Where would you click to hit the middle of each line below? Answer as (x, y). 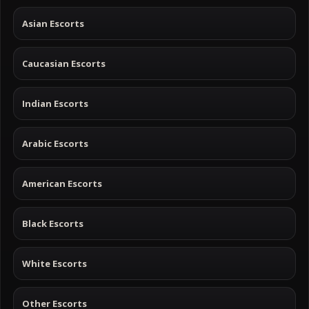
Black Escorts (53, 223)
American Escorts (62, 183)
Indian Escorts (55, 103)
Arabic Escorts (55, 143)
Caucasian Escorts (64, 63)
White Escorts (54, 263)
